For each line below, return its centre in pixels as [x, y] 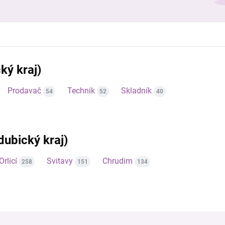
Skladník [136, 91]
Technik [81, 91]
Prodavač [24, 91]
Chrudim [118, 161]
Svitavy [60, 161]
